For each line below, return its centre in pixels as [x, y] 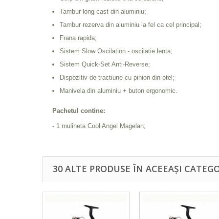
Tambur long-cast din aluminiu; [103, 11]
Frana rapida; [78, 38]
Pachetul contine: [79, 111]
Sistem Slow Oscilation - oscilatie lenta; [116, 51]
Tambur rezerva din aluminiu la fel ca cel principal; [131, 25]
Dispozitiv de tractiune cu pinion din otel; [117, 77]
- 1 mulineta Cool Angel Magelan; [99, 126]
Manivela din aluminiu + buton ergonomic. [119, 91]
